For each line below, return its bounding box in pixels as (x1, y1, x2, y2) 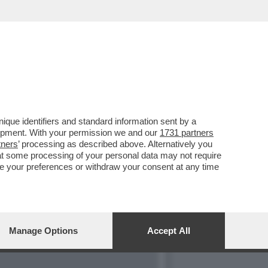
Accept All (147, 226, 190, 236)
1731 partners (160, 127, 214, 138)
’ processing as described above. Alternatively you (18, 139, 212, 149)
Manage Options (9, 226, 78, 236)
